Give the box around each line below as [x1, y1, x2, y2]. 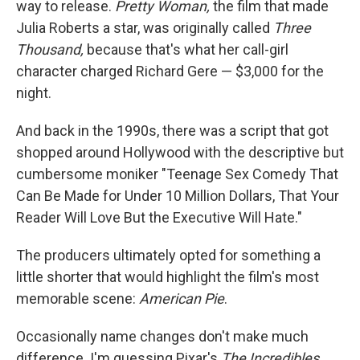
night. [16, 84, 51, 102]
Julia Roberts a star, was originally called [16, 19, 273, 37]
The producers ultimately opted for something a [16, 247, 321, 264]
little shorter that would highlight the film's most [16, 268, 319, 286]
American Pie [139, 290, 224, 308]
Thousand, [16, 41, 84, 59]
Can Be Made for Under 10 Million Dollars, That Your [16, 187, 339, 205]
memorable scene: [16, 290, 139, 308]
